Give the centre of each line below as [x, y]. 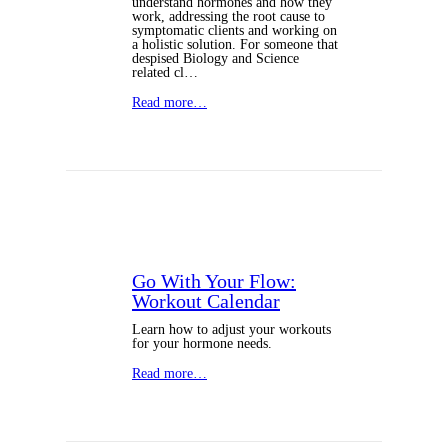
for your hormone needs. [202, 343]
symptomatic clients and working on [234, 30]
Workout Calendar [206, 300]
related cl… [165, 72]
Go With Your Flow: [214, 280]
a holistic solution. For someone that [235, 44]
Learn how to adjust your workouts [231, 329]
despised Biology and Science [215, 58]
